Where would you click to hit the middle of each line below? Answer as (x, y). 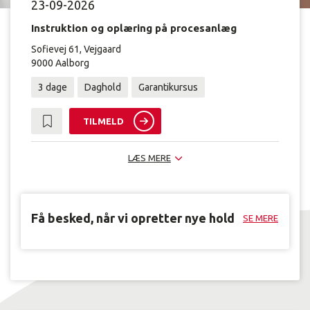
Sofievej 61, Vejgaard (76, 49)
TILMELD (103, 121)
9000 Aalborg (60, 63)
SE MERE (261, 218)
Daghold (103, 87)
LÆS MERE (149, 157)
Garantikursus (168, 87)
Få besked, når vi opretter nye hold (133, 218)
